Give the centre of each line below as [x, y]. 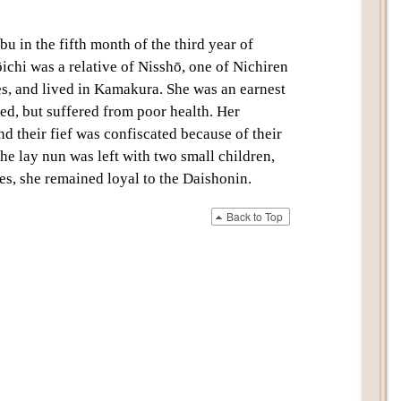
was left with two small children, [171, 156]
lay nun [43, 156]
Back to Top [255, 216]
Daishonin [215, 178]
